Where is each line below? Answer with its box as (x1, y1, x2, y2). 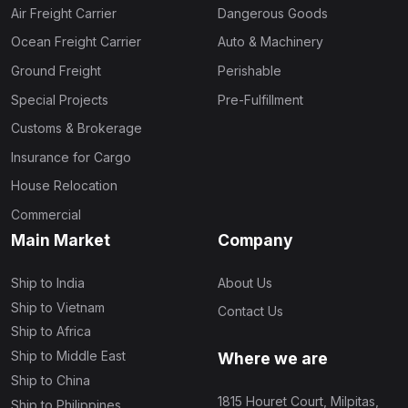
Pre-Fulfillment (218, 91, 303, 107)
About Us (218, 274, 272, 291)
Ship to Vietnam (11, 299, 105, 315)
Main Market (11, 229, 110, 250)
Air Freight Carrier (11, 5, 117, 21)
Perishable (218, 62, 281, 78)
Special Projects (11, 91, 108, 107)
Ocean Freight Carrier (11, 34, 141, 50)
